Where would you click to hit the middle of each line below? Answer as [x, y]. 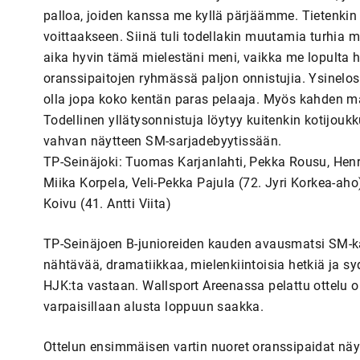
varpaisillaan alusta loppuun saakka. [153, 306]
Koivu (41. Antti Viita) [107, 203]
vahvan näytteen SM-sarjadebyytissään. [162, 141]
